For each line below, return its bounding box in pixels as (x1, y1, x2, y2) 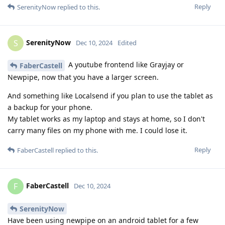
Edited (118, 38, 137, 48)
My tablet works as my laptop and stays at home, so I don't (8, 114, 205, 124)
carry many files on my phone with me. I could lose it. (8, 126, 187, 136)
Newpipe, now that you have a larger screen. (8, 72, 159, 82)
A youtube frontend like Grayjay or (66, 60, 184, 70)
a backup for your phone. (8, 102, 92, 113)
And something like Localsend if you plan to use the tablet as (8, 91, 213, 101)
